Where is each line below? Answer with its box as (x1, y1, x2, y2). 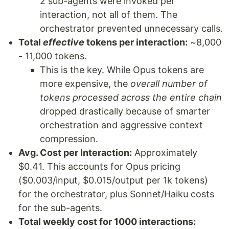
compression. (40, 133, 98, 144)
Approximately (132, 147, 197, 158)
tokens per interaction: (84, 37, 188, 48)
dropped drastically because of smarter (40, 106, 210, 117)
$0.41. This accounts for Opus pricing (18, 161, 180, 172)
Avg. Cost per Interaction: (18, 147, 132, 158)
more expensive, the (40, 78, 130, 89)
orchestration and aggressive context (40, 120, 203, 130)
